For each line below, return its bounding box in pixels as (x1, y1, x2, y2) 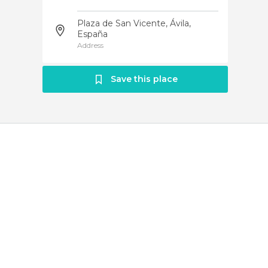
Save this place (111, 74, 178, 84)
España (77, 29, 108, 39)
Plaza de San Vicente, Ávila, (77, 18, 191, 29)
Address (77, 41, 103, 50)
